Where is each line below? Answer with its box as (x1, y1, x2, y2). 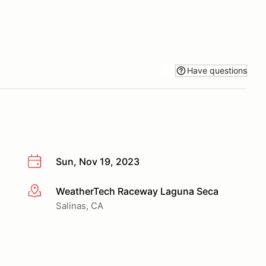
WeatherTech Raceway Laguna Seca (56, 185, 218, 197)
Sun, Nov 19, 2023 (56, 156, 140, 167)
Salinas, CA (56, 199, 103, 211)
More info (27, 185, 70, 198)
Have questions (187, 65, 247, 75)
